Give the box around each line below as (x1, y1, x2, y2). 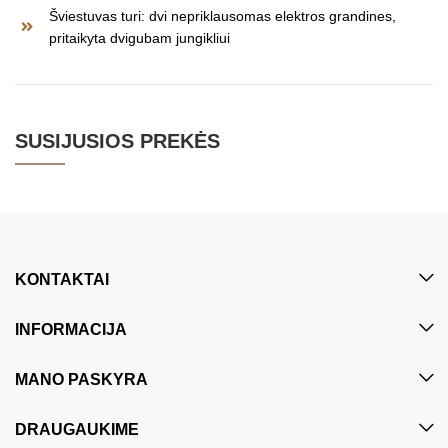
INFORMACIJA (15, 320, 127, 338)
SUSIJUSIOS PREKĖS (15, 129, 220, 152)
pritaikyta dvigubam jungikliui (49, 29, 230, 46)
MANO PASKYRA (15, 370, 148, 388)
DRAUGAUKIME (15, 420, 139, 438)
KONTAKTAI (15, 270, 109, 288)
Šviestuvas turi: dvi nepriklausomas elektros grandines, (49, 7, 396, 24)
